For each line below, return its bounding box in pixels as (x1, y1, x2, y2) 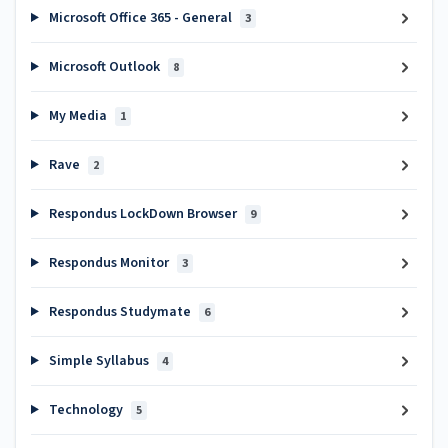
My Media (45, 106, 110, 126)
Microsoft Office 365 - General (45, 8, 235, 28)
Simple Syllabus (45, 351, 152, 371)
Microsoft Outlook (45, 57, 163, 77)
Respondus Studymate (45, 302, 194, 322)
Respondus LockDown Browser (45, 204, 240, 224)
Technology (45, 400, 126, 420)
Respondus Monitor (45, 253, 172, 273)
